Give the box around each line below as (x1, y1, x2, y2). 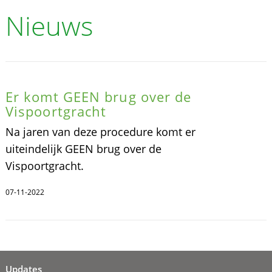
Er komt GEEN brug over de (5, 87, 192, 106)
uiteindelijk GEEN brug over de (5, 141, 161, 156)
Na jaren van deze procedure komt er (5, 124, 195, 139)
